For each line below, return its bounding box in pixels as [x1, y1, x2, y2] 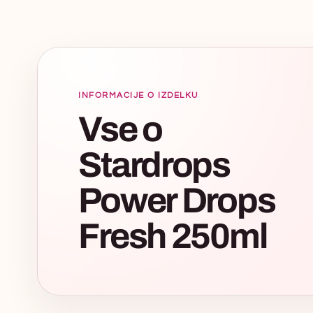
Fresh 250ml [78, 217, 267, 256]
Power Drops [78, 181, 275, 220]
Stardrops [78, 145, 230, 184]
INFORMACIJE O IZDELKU [78, 91, 199, 99]
